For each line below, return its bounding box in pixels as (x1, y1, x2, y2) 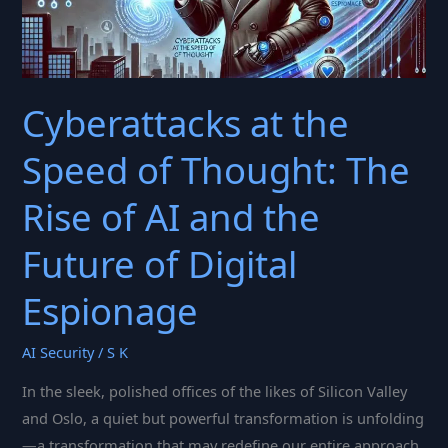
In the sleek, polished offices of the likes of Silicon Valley (22, 380, 408, 401)
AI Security (22, 342, 95, 363)
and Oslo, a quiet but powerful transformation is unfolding (22, 407, 425, 428)
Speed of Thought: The (22, 145, 411, 196)
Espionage (22, 286, 199, 337)
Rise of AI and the (22, 192, 321, 243)
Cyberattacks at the (22, 98, 350, 149)
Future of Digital (22, 239, 298, 290)
